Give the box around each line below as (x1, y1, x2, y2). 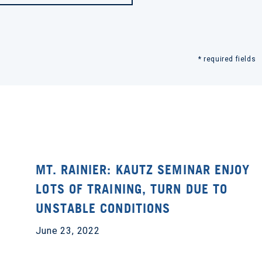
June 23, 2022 (36, 225, 100, 236)
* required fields (198, 55, 256, 63)
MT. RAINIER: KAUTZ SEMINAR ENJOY (36, 162, 250, 177)
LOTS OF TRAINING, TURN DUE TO (36, 181, 228, 196)
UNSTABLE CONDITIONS (36, 201, 171, 216)
